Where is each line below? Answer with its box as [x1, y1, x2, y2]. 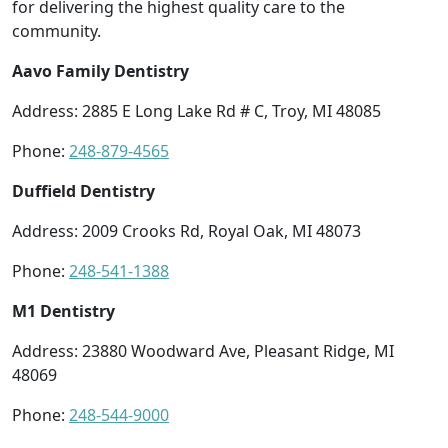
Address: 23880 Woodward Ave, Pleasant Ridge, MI [12, 339, 394, 362]
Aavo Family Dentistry [12, 59, 189, 82]
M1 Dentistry [12, 299, 115, 322]
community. [12, 19, 101, 42]
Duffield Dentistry [12, 179, 155, 202]
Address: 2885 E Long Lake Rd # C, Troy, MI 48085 [12, 99, 381, 122]
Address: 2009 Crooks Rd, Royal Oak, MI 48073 [12, 219, 361, 242]
